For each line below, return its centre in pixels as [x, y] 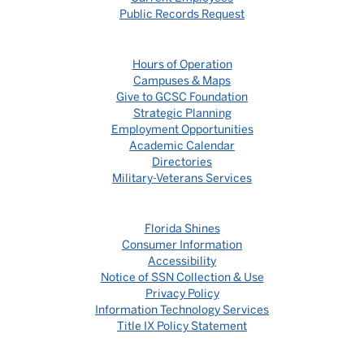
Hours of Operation [182, 64]
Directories [182, 162]
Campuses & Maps [182, 80]
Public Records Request [182, 14]
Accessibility [182, 261]
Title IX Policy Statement [182, 326]
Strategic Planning [182, 113]
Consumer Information [182, 245]
